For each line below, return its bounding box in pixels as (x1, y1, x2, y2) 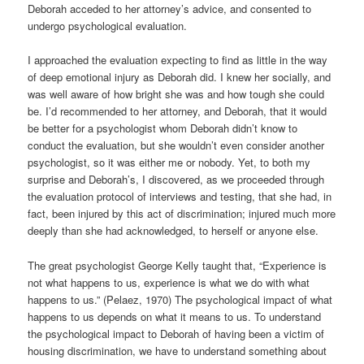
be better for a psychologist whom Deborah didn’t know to (28, 120, 298, 136)
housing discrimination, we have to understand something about (28, 342, 327, 358)
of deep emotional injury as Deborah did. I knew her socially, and (28, 69, 331, 85)
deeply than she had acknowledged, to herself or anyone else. (28, 223, 319, 239)
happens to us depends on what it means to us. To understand (28, 308, 322, 324)
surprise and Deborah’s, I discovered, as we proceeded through (28, 171, 325, 188)
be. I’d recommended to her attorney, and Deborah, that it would (28, 103, 327, 119)
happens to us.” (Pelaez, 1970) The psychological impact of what (28, 291, 333, 307)
